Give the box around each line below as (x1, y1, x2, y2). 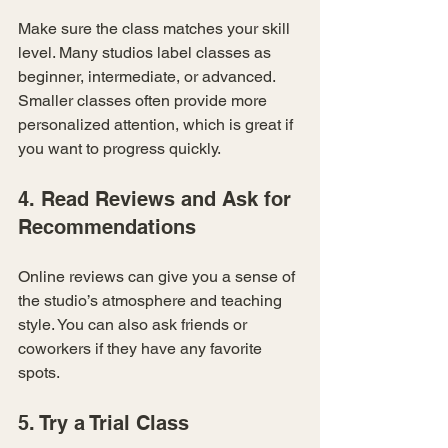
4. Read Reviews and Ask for (18, 186, 297, 211)
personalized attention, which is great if (18, 114, 297, 134)
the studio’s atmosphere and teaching (18, 290, 286, 310)
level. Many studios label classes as (18, 42, 275, 62)
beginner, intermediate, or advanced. (18, 66, 279, 86)
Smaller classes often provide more (18, 90, 271, 110)
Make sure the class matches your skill (18, 18, 294, 38)
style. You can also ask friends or (18, 314, 251, 334)
